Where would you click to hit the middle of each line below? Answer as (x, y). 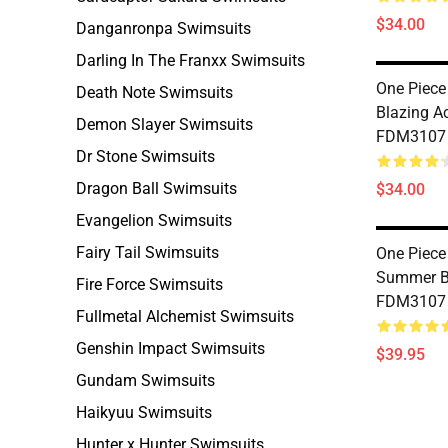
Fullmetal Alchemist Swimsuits (185, 316)
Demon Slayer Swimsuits (164, 124)
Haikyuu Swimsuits (144, 412)
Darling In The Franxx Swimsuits (190, 60)
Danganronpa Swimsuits (163, 28)
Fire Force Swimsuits (149, 284)
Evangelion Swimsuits (154, 220)
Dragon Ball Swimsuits (156, 188)
